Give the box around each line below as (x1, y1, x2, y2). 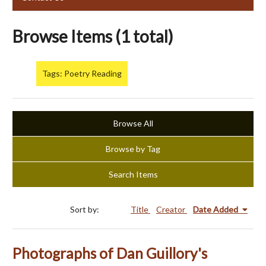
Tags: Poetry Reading (42, 68, 122, 79)
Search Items (108, 169, 158, 180)
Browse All (113, 118, 153, 129)
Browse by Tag (106, 144, 160, 154)
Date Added (193, 204, 240, 215)
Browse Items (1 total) (12, 26, 173, 46)
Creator (156, 204, 187, 215)
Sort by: (70, 204, 101, 215)
